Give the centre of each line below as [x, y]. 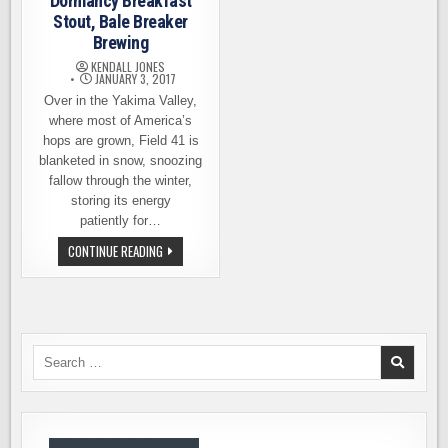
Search [53, 353]
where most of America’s [121, 120]
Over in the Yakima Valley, [121, 100]
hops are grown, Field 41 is [120, 140]
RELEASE [182, 263]
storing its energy [120, 200]
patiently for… [121, 220]
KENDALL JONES [128, 66]
